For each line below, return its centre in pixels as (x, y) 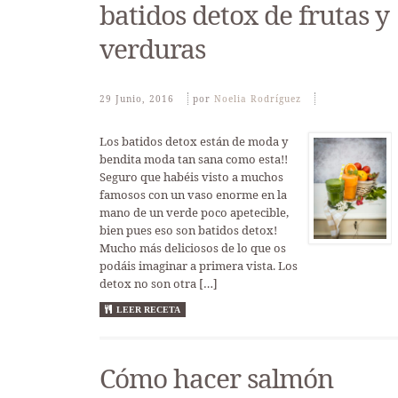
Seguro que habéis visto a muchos (191, 177)
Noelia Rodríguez (258, 99)
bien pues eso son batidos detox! (188, 230)
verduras (152, 48)
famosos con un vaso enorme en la (193, 195)
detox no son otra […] (159, 283)
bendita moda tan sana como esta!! (194, 159)
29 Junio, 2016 (137, 99)
